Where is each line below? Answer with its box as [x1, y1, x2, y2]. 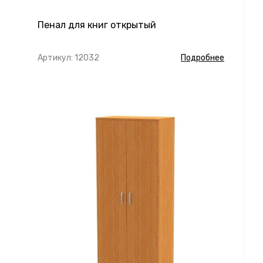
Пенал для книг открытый [38, 19, 156, 31]
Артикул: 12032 [38, 53, 99, 63]
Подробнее [181, 53, 224, 63]
